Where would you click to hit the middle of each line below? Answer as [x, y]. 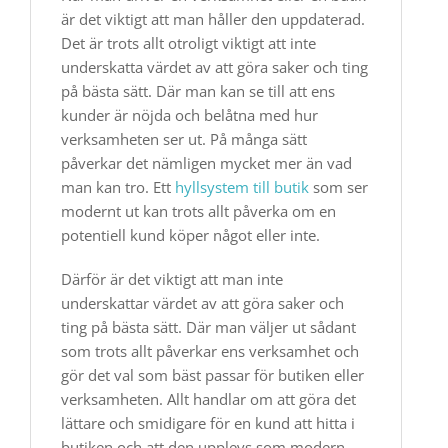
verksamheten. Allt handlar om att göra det [208, 399]
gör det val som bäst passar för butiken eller [212, 375]
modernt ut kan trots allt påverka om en [198, 211]
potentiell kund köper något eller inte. [190, 235]
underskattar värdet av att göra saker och [202, 303]
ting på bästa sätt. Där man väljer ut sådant [208, 327]
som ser [338, 187]
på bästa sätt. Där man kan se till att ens [198, 91]
